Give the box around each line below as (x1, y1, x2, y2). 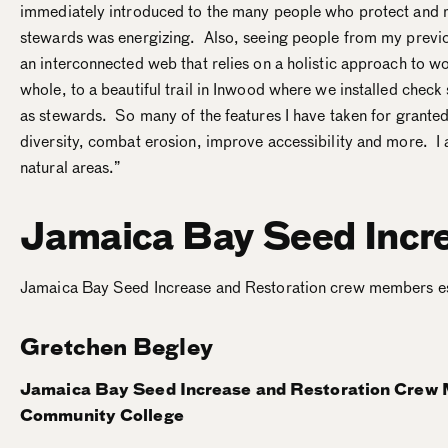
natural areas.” (20, 156, 121, 179)
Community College (20, 404, 184, 427)
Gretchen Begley (20, 331, 213, 363)
